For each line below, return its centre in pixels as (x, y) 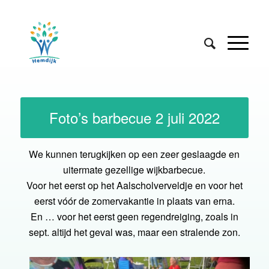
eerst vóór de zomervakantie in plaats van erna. (134, 201)
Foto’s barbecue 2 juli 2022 (134, 117)
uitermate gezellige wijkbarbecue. (134, 169)
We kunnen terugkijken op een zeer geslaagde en (134, 154)
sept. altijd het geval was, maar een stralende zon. (134, 232)
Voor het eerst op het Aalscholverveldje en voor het (134, 185)
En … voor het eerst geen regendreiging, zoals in (134, 216)
